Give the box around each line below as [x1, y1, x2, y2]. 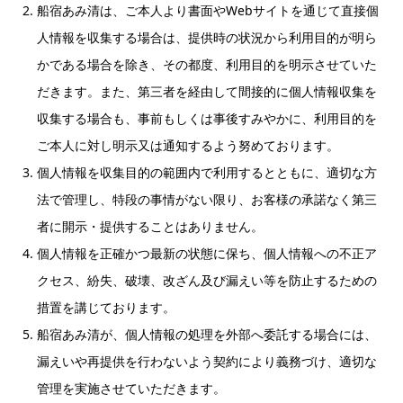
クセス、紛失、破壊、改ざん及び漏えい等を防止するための [37, 272, 377, 290]
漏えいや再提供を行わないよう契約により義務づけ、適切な [37, 353, 377, 371]
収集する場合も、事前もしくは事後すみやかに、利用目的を [37, 110, 377, 128]
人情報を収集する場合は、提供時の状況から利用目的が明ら [37, 29, 377, 47]
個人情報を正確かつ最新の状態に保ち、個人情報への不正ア [37, 245, 377, 263]
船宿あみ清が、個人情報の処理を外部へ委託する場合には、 [37, 326, 377, 344]
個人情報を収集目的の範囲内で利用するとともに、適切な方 [37, 164, 377, 182]
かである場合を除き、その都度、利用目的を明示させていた [37, 56, 377, 74]
